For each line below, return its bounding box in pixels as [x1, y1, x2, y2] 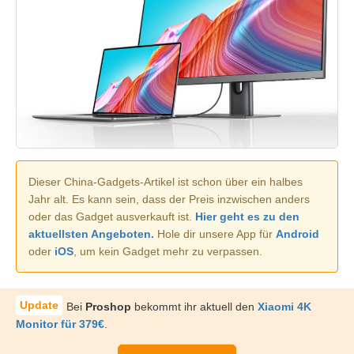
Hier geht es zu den [195, 210, 299, 224]
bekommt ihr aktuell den [134, 300, 258, 314]
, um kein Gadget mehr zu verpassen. [73, 245, 262, 258]
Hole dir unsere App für [154, 228, 276, 241]
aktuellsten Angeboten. [28, 228, 154, 241]
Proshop [85, 300, 134, 314]
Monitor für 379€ [16, 318, 104, 331]
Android [276, 228, 319, 241]
